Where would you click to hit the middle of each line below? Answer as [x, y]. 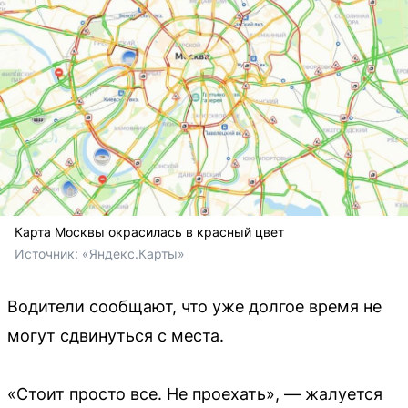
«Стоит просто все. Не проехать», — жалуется [195, 393]
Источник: [48, 253]
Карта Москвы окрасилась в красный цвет [149, 231]
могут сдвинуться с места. [116, 335]
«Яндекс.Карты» [133, 253]
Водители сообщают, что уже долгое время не [194, 306]
